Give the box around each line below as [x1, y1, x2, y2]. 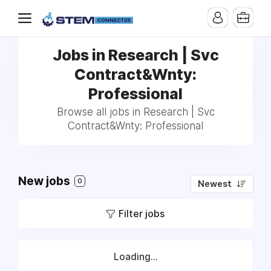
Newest [198, 178, 232, 189]
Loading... [113, 251, 158, 263]
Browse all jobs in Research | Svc [56, 106, 215, 118]
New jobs [18, 174, 73, 188]
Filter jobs [119, 207, 165, 220]
